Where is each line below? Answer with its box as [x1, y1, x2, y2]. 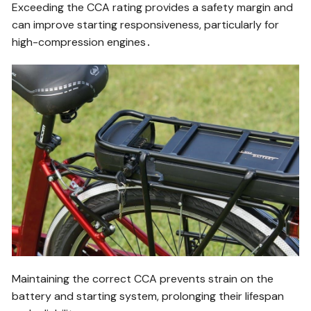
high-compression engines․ [12, 35, 152, 50]
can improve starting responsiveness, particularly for [12, 17, 280, 33]
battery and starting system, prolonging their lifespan [12, 288, 285, 303]
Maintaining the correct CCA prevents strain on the [12, 271, 274, 286]
